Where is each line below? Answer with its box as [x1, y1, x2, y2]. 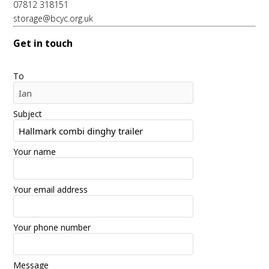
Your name [13, 146, 56, 158]
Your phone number [13, 222, 91, 234]
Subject [13, 108, 42, 120]
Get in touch [13, 37, 73, 50]
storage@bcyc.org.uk [13, 13, 93, 25]
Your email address [13, 184, 88, 196]
